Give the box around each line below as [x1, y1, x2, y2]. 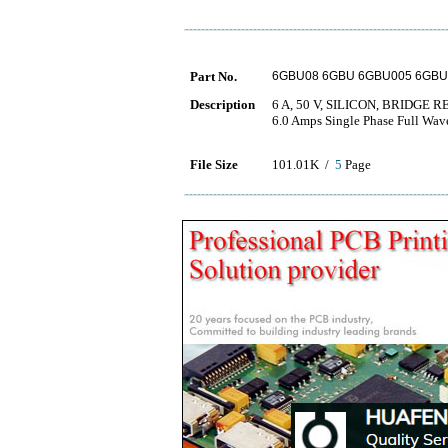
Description [190, 97, 255, 112]
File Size [190, 157, 238, 172]
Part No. [190, 69, 237, 84]
